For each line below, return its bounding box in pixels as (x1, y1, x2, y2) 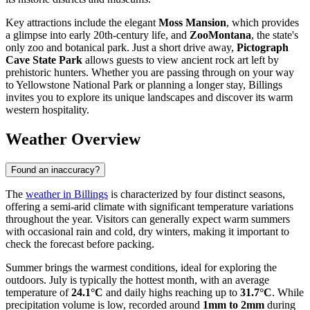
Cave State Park (6, 54, 82, 66)
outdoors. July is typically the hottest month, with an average (6, 273, 269, 286)
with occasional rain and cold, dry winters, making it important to (6, 225, 289, 237)
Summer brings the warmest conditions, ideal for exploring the (6, 261, 277, 273)
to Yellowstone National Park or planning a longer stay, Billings (6, 79, 282, 91)
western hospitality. (6, 104, 89, 116)
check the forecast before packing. (6, 237, 154, 250)
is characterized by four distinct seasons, (108, 188, 285, 200)
